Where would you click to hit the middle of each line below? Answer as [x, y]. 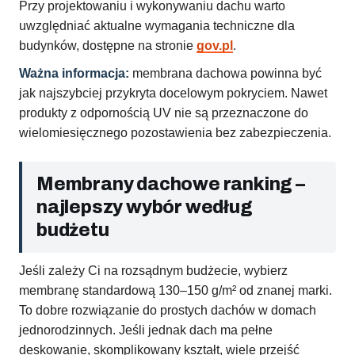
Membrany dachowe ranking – [171, 185]
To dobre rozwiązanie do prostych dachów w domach [168, 311]
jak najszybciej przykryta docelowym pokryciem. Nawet [173, 94]
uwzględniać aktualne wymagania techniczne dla [157, 26]
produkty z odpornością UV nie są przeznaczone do [164, 113]
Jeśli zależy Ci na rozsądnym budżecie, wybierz [153, 271]
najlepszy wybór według [145, 208]
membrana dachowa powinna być [225, 74]
